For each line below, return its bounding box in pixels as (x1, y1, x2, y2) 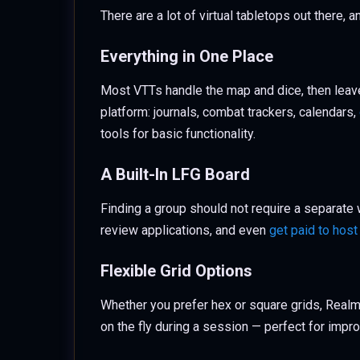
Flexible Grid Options (100, 261, 252, 280)
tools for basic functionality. (100, 126, 256, 141)
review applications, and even (100, 223, 269, 238)
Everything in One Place (100, 47, 273, 66)
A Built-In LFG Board (100, 165, 250, 184)
